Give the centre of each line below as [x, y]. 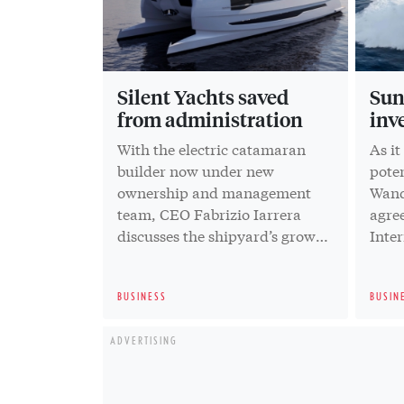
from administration [210, 119]
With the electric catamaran [211, 148]
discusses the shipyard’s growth [224, 234]
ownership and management [214, 191]
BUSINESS [142, 296]
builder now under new [196, 170]
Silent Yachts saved [203, 96]
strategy [148, 256]
